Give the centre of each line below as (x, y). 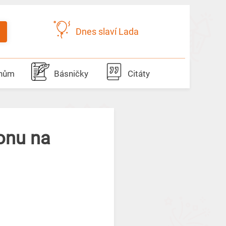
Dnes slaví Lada (107, 32)
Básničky (71, 74)
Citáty (138, 74)
